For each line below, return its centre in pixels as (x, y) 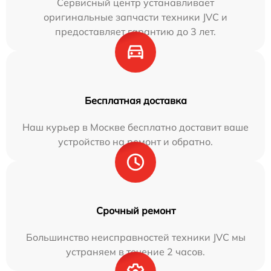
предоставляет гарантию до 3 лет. (135, 31)
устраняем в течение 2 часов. (135, 252)
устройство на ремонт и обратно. (135, 142)
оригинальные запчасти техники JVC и (135, 17)
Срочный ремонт (135, 211)
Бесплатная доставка (135, 100)
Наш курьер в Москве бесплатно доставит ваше (135, 127)
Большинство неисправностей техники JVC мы (135, 237)
